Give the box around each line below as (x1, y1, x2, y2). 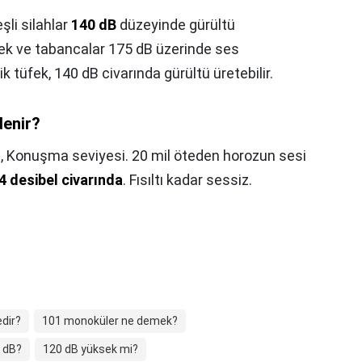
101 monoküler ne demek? (42, 314, 178, 327)
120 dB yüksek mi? (43, 343, 138, 356)
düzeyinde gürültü (116, 16, 235, 33)
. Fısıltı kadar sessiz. (123, 171, 252, 188)
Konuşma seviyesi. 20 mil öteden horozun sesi (6, 147, 306, 164)
